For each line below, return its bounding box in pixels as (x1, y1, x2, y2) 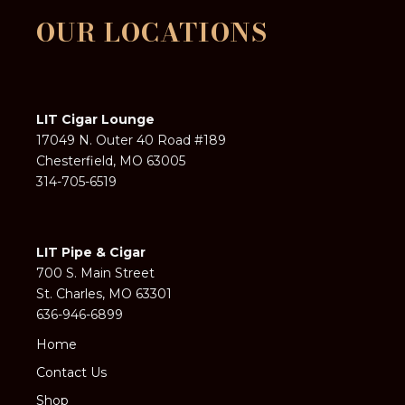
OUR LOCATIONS (36, 13, 268, 52)
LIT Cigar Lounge (36, 111, 155, 128)
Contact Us (36, 364, 108, 381)
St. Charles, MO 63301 (36, 286, 173, 303)
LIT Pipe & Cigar (36, 244, 146, 261)
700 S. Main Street (36, 265, 155, 282)
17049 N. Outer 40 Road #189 (36, 132, 227, 149)
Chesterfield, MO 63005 (36, 153, 186, 170)
